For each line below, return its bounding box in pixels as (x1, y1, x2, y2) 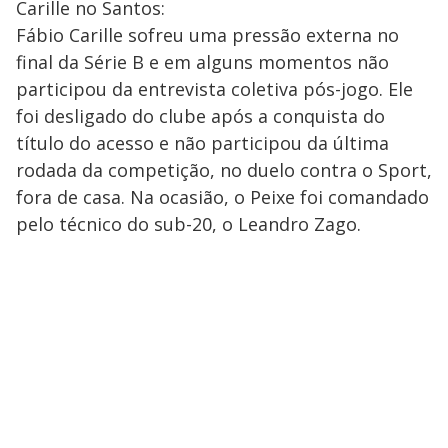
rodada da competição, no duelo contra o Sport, (16, 157, 432, 182)
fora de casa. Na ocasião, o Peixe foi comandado (16, 184, 429, 209)
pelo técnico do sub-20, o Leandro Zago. (16, 211, 361, 236)
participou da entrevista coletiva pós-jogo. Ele (16, 76, 413, 101)
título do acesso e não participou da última (16, 130, 389, 155)
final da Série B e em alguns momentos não (16, 49, 389, 74)
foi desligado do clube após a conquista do (16, 103, 385, 128)
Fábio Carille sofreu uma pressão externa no (16, 22, 399, 47)
